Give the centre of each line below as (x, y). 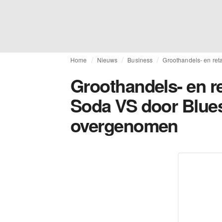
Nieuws (107, 60)
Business (140, 60)
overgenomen (124, 125)
